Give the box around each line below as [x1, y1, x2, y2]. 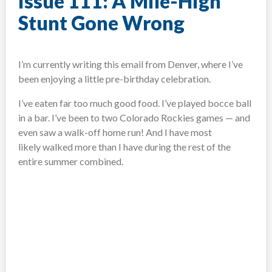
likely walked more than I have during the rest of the [18, 140, 231, 152]
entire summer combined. [18, 155, 123, 167]
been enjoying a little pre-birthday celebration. [18, 72, 211, 84]
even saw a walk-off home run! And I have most [18, 126, 212, 138]
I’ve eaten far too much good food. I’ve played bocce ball [18, 97, 251, 109]
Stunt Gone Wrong [18, 11, 185, 35]
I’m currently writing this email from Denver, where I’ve [18, 58, 243, 70]
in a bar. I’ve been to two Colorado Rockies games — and [18, 111, 250, 123]
